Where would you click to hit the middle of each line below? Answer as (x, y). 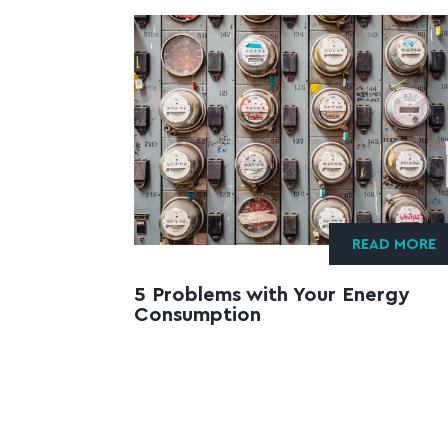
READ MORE (394, 245)
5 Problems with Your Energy (271, 295)
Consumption (197, 315)
